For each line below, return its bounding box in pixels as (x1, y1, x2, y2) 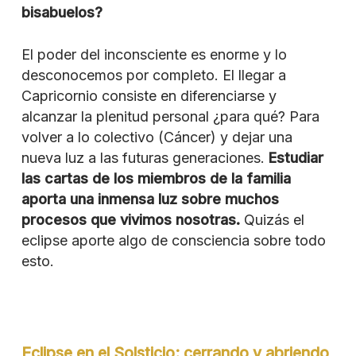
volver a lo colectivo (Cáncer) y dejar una (21, 128, 292, 145)
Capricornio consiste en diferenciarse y (21, 87, 277, 104)
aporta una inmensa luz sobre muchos (21, 190, 279, 207)
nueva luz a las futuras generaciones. (21, 149, 269, 166)
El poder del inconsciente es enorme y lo (21, 45, 287, 63)
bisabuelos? (21, 3, 103, 21)
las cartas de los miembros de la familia (21, 169, 291, 187)
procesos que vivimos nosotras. (21, 211, 240, 228)
